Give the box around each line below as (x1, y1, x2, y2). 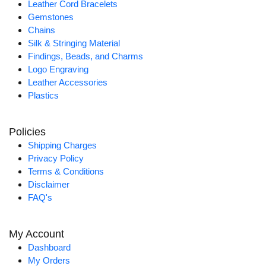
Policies (9, 126, 46, 138)
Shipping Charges (28, 140, 97, 151)
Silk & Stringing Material (28, 38, 120, 49)
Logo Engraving (28, 64, 88, 75)
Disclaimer (28, 179, 69, 190)
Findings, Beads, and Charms (28, 51, 143, 62)
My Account (9, 228, 64, 240)
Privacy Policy (28, 153, 84, 164)
